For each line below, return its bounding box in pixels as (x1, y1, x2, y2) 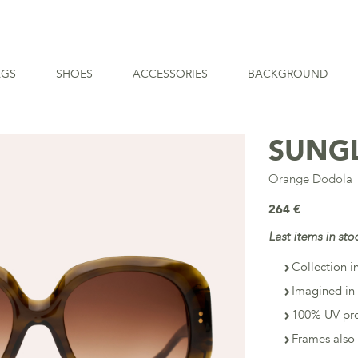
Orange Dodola (268, 171, 353, 187)
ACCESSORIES (133, 66, 208, 82)
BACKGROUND (248, 66, 328, 82)
